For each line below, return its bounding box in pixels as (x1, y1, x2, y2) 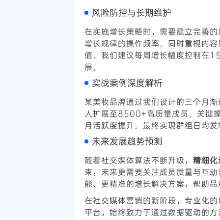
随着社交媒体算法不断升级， (84, 154, 193, 165)
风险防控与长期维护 (92, 6, 171, 18)
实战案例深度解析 (92, 76, 163, 88)
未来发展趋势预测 (92, 135, 163, 147)
